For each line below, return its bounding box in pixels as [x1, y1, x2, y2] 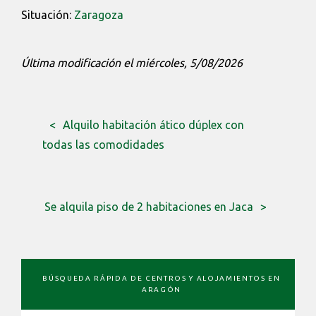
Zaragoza [74, 8, 123, 21]
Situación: [21, 8, 74, 21]
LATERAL [21, 279, 97, 296]
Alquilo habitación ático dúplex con [63, 118, 244, 131]
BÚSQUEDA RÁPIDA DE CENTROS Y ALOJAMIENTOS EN [42, 274, 281, 282]
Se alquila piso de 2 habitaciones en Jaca [44, 200, 253, 213]
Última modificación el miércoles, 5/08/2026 [21, 56, 243, 69]
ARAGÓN [141, 285, 182, 293]
